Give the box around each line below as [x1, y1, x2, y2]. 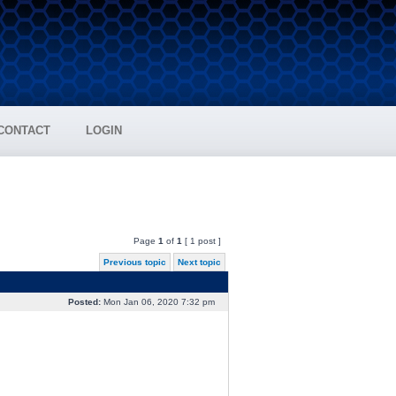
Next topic [177, 257, 221, 267]
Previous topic [103, 257, 166, 267]
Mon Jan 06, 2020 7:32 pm [100, 297, 217, 307]
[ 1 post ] [181, 236, 224, 246]
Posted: [67, 297, 101, 307]
